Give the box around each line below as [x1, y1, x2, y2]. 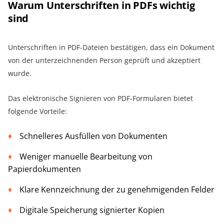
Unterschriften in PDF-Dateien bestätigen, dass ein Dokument [8, 42, 214, 52]
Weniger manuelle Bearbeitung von [19, 150, 152, 162]
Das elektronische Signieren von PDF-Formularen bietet [8, 93, 193, 103]
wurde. [8, 68, 31, 78]
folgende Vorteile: [8, 106, 67, 116]
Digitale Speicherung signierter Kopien [19, 204, 164, 215]
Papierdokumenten [8, 163, 81, 174]
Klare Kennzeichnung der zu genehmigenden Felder [19, 183, 214, 195]
